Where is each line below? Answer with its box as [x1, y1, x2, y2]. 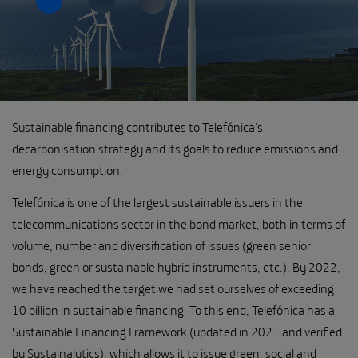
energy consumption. [12, 161, 125, 178]
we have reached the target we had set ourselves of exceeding [12, 280, 334, 297]
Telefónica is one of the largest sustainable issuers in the [12, 194, 303, 211]
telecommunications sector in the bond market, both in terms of [12, 216, 345, 233]
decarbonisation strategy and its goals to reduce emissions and [12, 140, 338, 157]
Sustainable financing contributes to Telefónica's [12, 118, 263, 135]
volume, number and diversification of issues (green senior [12, 237, 311, 254]
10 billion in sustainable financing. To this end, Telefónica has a [12, 302, 335, 319]
